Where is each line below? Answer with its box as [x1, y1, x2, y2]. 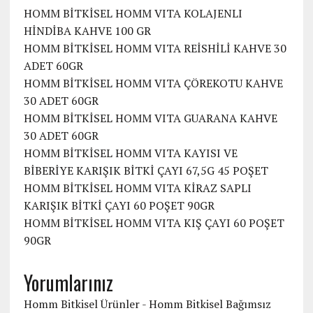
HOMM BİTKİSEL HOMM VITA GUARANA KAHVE [23, 110, 277, 126]
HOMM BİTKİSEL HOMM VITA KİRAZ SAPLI [23, 180, 252, 196]
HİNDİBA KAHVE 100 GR [23, 23, 151, 39]
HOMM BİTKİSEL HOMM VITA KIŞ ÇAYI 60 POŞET [23, 215, 284, 231]
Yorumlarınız [23, 268, 113, 298]
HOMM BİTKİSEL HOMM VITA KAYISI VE [23, 145, 238, 161]
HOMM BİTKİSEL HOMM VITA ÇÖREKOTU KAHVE [23, 75, 283, 92]
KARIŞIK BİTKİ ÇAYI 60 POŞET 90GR [23, 198, 214, 214]
